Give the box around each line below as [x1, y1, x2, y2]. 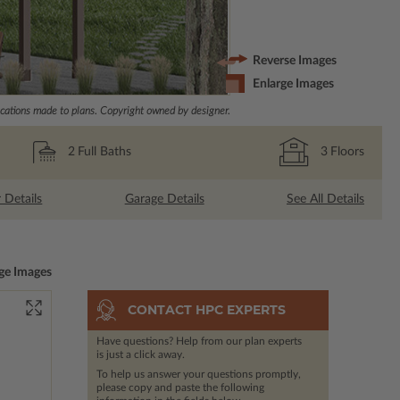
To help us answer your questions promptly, [96, 368, 301, 379]
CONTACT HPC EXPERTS [127, 302, 286, 319]
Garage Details [124, 193, 204, 206]
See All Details [286, 193, 364, 206]
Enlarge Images [253, 77, 335, 90]
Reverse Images [253, 54, 337, 67]
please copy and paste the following [96, 381, 264, 393]
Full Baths [77, 145, 131, 158]
